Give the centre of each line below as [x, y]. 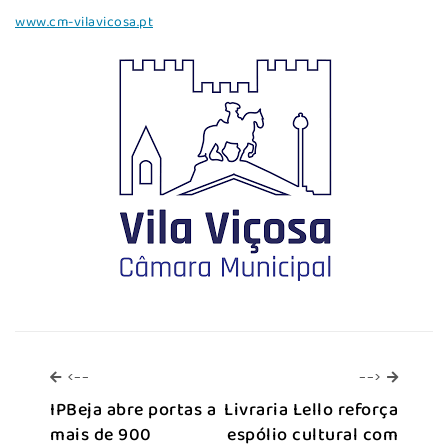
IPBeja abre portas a [133, 410]
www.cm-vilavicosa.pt [84, 23]
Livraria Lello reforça [311, 410]
